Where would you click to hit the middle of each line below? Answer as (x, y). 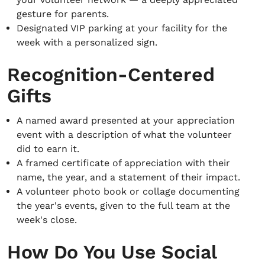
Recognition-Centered (111, 75)
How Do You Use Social (112, 252)
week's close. (47, 220)
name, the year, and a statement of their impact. (128, 177)
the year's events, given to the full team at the (123, 206)
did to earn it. (48, 149)
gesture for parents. (63, 14)
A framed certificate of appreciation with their (123, 163)
